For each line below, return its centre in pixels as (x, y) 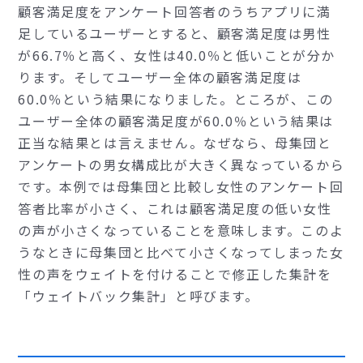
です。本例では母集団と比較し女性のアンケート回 (181, 187)
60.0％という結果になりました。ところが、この (176, 99)
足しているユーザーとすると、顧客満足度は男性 (175, 34)
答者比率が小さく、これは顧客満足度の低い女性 (175, 209)
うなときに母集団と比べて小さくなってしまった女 (181, 252)
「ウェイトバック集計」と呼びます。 (139, 296)
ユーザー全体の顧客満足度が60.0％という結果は (176, 121)
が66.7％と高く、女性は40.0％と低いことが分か (177, 56)
